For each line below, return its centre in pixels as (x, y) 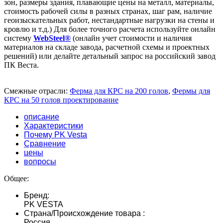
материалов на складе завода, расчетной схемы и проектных (107, 47)
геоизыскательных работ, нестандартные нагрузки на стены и (109, 20)
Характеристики (54, 125)
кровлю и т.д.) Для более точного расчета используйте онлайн (110, 29)
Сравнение (45, 143)
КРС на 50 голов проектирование (61, 100)
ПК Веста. (21, 65)
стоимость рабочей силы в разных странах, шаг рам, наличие (108, 11)
